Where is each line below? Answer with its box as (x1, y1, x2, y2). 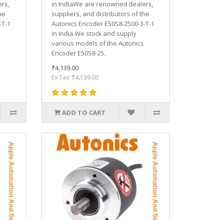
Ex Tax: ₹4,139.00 (51, 73, 99, 82)
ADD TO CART (62, 108, 106, 117)
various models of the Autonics (51, 38, 144, 48)
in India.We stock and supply (51, 28, 137, 38)
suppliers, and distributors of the (51, 9, 149, 18)
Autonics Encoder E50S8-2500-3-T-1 (51, 19, 154, 28)
